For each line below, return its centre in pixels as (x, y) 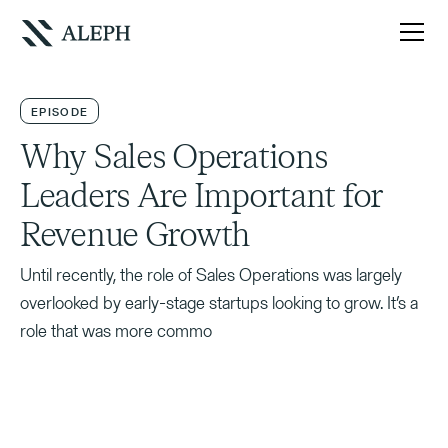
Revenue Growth (135, 235)
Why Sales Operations (174, 157)
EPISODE (60, 112)
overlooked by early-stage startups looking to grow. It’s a (219, 302)
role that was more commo (116, 330)
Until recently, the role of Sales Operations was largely (211, 274)
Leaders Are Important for (201, 196)
